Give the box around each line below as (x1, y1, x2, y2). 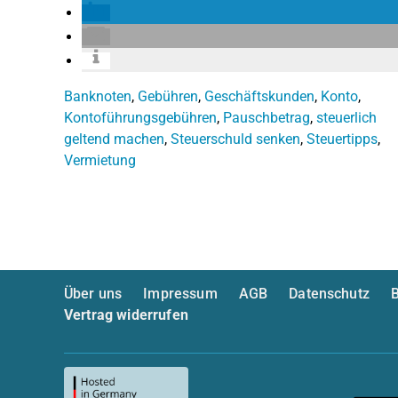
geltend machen (64, 130, 164, 147)
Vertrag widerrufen (64, 306, 188, 323)
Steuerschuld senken (171, 130, 300, 147)
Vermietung (64, 151, 136, 169)
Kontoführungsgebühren (64, 108, 217, 126)
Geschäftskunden (204, 87, 314, 105)
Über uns (64, 284, 123, 302)
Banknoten (64, 87, 131, 105)
